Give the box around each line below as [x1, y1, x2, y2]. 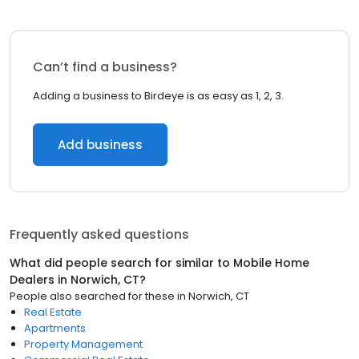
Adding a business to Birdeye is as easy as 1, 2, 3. [33, 88, 284, 103]
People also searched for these [10, 288, 175, 304]
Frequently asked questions [10, 225, 189, 244]
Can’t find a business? [33, 58, 177, 76]
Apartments [24, 321, 86, 336]
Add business [58, 136, 143, 153]
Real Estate [24, 305, 82, 320]
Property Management [24, 337, 143, 352]
